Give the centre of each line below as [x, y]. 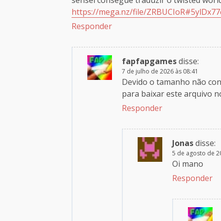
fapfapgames [149, 61]
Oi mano [188, 164]
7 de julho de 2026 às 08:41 [160, 71]
